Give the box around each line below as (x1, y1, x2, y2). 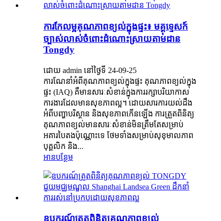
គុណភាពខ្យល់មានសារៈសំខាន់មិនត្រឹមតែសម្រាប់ (43, 120, 184, 129)
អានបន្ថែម (43, 152, 73, 161)
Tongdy (43, 44, 74, 55)
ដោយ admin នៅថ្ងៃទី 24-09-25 (43, 66, 137, 74)
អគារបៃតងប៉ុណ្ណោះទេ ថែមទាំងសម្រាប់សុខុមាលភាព (43, 131, 193, 140)
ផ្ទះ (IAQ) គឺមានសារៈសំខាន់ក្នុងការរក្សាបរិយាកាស (43, 87, 189, 96)
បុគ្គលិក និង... (43, 142, 83, 150)
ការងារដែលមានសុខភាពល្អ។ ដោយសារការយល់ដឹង (43, 98, 192, 107)
